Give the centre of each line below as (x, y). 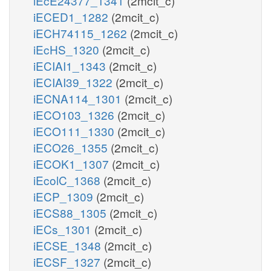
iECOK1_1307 (73, 163)
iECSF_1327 (68, 261)
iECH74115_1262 (82, 33)
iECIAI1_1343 (71, 65)
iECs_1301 (64, 229)
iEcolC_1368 (68, 180)
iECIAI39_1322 (74, 82)
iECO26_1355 (72, 147)
